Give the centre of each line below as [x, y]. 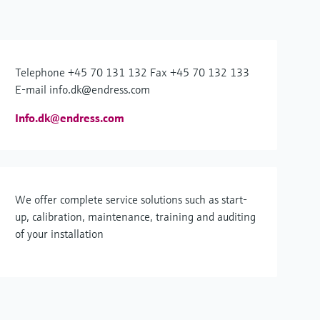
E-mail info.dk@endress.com [82, 89]
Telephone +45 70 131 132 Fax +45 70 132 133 [132, 72]
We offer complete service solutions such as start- [131, 199]
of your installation [59, 234]
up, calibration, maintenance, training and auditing [135, 216]
